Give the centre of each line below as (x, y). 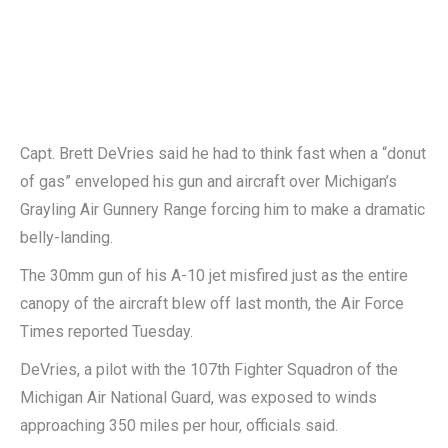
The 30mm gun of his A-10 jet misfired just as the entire (214, 275)
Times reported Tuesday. (106, 331)
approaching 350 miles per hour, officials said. (179, 425)
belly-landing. (66, 237)
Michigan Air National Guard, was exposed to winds (198, 397)
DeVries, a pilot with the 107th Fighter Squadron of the (209, 369)
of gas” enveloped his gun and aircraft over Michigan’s (208, 181)
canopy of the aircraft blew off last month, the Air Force (212, 303)
